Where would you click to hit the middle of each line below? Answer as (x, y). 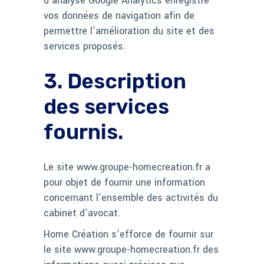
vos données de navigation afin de (119, 16)
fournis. (83, 132)
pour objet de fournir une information (124, 183)
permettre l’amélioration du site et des (129, 31)
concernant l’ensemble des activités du (131, 198)
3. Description (115, 82)
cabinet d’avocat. (82, 213)
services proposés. (85, 47)
